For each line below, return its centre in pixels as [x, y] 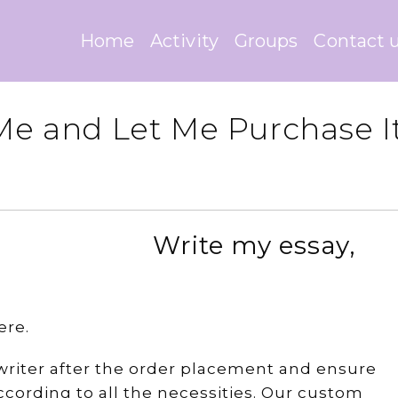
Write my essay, [254, 245]
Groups [266, 41]
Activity [184, 41]
